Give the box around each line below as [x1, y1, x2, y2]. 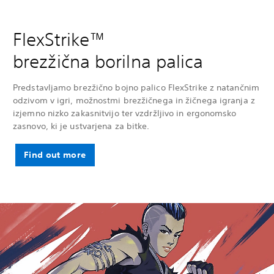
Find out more [24, 149, 86, 161]
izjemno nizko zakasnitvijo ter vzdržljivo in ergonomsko [13, 108, 237, 119]
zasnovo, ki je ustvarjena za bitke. [13, 120, 150, 132]
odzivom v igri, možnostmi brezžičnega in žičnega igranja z [13, 95, 255, 106]
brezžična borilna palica [13, 51, 204, 73]
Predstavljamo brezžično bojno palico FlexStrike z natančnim [13, 82, 259, 94]
